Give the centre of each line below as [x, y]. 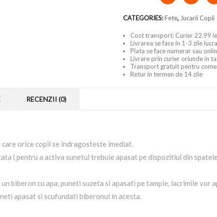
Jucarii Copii [197, 18]
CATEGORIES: [144, 18]
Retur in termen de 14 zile [166, 74]
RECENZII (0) [46, 99]
